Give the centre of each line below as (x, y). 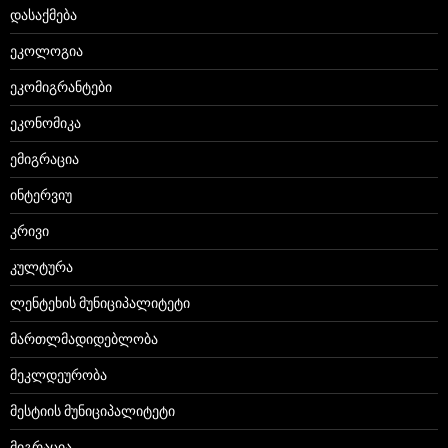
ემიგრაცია (44, 159)
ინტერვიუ (41, 195)
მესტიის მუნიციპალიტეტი (92, 411)
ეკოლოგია (46, 51)
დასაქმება (43, 15)
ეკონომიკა (45, 123)
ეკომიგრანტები (61, 87)
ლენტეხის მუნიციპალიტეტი (100, 303)
